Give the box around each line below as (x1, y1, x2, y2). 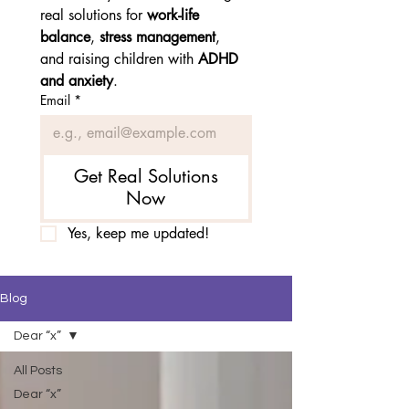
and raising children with (40, 48, 198, 68)
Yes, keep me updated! (68, 223, 209, 243)
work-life (147, 5, 199, 25)
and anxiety (40, 70, 113, 90)
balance (40, 26, 90, 47)
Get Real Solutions (73, 163, 218, 188)
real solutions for (40, 5, 147, 25)
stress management (100, 26, 215, 47)
